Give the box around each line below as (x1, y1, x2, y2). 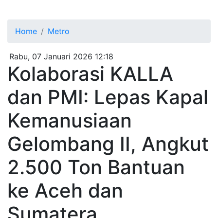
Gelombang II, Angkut (7, 131, 209, 156)
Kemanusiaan (7, 108, 132, 132)
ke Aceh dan (7, 178, 123, 202)
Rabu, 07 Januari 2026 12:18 (9, 51, 113, 61)
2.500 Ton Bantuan (7, 155, 185, 179)
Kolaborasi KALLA (7, 61, 173, 86)
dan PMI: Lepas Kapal (7, 85, 208, 109)
